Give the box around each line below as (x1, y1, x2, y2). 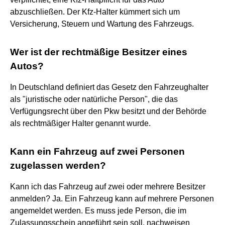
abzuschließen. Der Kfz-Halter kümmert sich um (10, 7, 180, 16)
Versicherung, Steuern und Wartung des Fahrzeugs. (10, 19, 194, 28)
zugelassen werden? (10, 160, 106, 171)
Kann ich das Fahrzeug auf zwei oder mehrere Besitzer (10, 182, 205, 191)
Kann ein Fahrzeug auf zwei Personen (10, 146, 185, 157)
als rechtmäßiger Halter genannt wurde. (10, 119, 151, 128)
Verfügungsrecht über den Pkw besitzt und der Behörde (10, 106, 206, 116)
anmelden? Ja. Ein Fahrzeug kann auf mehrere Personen (10, 194, 214, 203)
